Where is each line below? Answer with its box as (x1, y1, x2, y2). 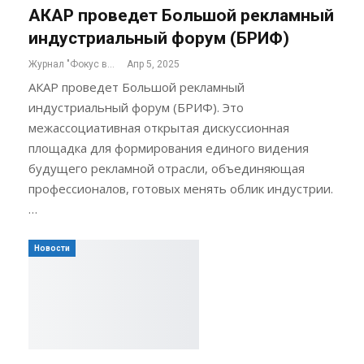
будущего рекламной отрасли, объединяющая (28, 160, 305, 177)
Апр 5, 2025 (127, 58, 180, 71)
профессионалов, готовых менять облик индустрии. (28, 180, 333, 197)
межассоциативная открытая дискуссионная (28, 119, 289, 136)
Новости (34, 244, 70, 253)
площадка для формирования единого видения (28, 140, 309, 157)
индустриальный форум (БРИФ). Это (28, 99, 244, 116)
